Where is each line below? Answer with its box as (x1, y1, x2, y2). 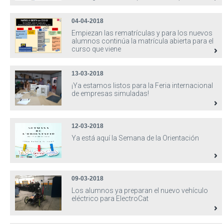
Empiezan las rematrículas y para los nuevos (71, 29, 212, 37)
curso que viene (71, 45, 121, 53)
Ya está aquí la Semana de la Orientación (71, 134, 199, 142)
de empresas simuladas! (71, 89, 149, 97)
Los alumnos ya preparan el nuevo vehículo (71, 186, 208, 194)
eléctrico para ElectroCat (71, 194, 148, 202)
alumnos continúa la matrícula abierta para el (71, 37, 213, 45)
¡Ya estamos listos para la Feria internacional (71, 81, 213, 89)
